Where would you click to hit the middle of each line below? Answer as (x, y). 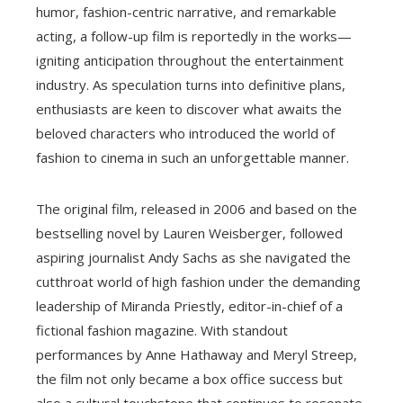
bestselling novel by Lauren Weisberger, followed (189, 233)
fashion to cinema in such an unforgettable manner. (193, 158)
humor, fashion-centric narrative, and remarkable (186, 12)
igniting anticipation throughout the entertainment (190, 61)
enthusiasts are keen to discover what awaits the (189, 109)
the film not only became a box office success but (189, 379)
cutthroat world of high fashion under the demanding (198, 282)
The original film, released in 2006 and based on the (197, 209)
